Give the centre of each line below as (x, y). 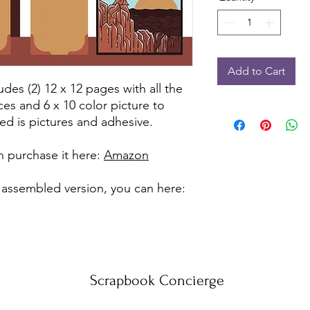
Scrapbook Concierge (157, 281)
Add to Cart (256, 71)
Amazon (126, 155)
